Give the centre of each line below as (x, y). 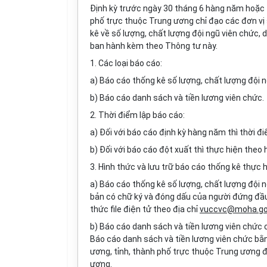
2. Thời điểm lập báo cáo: (137, 115)
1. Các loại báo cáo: (126, 63)
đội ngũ (206, 33)
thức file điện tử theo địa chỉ (145, 209)
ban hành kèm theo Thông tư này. (154, 46)
